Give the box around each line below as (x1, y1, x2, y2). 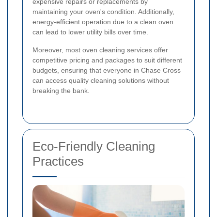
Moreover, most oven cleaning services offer (32, 46, 168, 54)
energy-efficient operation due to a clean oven (32, 17, 173, 26)
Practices (32, 154, 84, 169)
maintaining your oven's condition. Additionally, (32, 7, 174, 15)
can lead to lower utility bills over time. (32, 28, 148, 36)
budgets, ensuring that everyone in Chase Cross (32, 66, 181, 74)
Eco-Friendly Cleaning (32, 139, 155, 154)
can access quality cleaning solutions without (32, 76, 169, 84)
